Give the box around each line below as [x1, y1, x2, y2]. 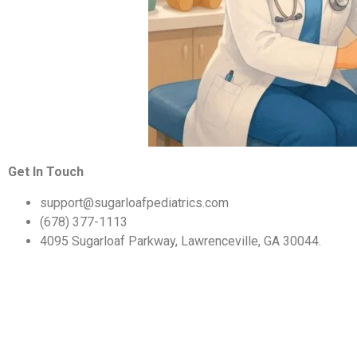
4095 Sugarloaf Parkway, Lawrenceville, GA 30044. [40, 233, 321, 249]
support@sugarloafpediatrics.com [40, 194, 229, 210]
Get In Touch [8, 164, 84, 180]
